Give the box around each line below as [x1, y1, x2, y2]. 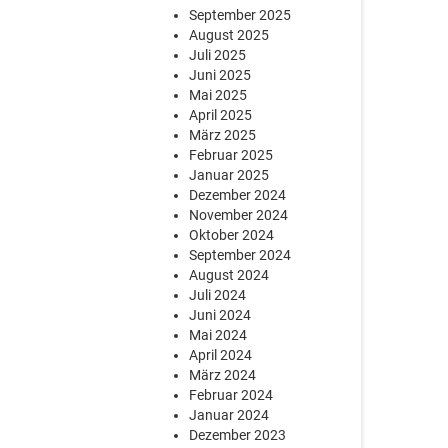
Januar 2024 [189, 407, 270, 423]
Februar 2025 [189, 147, 274, 163]
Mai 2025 [189, 87, 248, 103]
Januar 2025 [189, 167, 270, 183]
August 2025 [189, 27, 270, 43]
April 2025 [189, 107, 253, 123]
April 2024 [189, 347, 253, 363]
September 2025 [189, 7, 292, 23]
